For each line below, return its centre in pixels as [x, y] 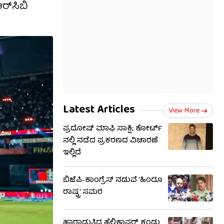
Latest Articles [99, 110]
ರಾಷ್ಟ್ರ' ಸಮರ [83, 192]
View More [184, 111]
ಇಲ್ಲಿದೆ [72, 153]
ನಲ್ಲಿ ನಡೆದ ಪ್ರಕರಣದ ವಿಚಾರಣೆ [110, 141]
